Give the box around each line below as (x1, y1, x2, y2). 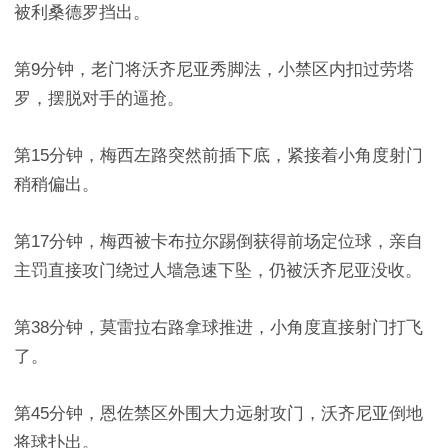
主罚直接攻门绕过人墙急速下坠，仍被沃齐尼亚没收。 (14, 261, 422, 280)
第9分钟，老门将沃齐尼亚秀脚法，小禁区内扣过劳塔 (14, 60, 414, 79)
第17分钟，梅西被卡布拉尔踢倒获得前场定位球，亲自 (14, 232, 423, 251)
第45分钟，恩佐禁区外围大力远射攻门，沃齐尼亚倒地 (14, 404, 423, 423)
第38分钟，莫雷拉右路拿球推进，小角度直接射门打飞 (14, 318, 423, 337)
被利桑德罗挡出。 (14, 3, 150, 22)
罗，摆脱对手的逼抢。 (14, 89, 184, 108)
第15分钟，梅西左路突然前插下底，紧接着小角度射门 (14, 146, 423, 165)
